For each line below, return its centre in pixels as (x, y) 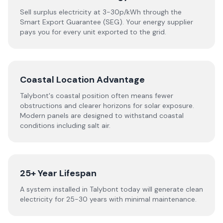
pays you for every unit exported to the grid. (93, 32)
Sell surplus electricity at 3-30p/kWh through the (101, 12)
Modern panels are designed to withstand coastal (102, 115)
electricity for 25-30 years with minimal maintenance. (108, 199)
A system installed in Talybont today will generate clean (111, 189)
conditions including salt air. (65, 125)
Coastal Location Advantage (82, 80)
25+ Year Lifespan (58, 173)
